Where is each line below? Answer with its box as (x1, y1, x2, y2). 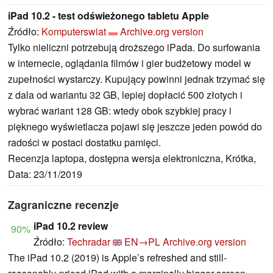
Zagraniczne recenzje (8, 196, 119, 212)
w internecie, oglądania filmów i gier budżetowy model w (8, 55, 251, 70)
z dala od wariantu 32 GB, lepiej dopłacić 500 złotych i (8, 87, 243, 102)
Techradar (67, 234, 110, 249)
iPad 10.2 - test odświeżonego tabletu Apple (8, 8, 209, 23)
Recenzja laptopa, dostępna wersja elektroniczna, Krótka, (8, 151, 256, 165)
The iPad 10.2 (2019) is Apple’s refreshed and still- (8, 250, 227, 264)
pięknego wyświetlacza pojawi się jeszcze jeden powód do (8, 119, 262, 133)
